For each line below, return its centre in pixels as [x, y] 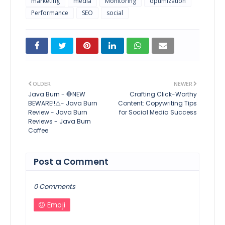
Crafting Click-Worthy [163, 94]
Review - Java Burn [58, 112]
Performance [50, 13]
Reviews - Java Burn [60, 121]
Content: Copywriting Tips [157, 103]
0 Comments [54, 186]
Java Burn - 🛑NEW [57, 94]
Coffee [38, 130]
